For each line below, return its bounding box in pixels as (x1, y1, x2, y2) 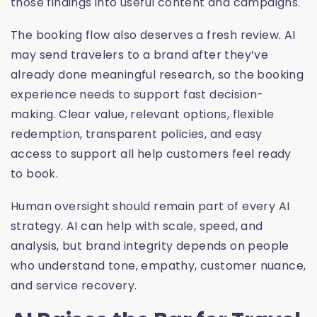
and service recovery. (11, 277, 137, 294)
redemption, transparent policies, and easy (11, 126, 263, 143)
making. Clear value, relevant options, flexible (11, 106, 275, 123)
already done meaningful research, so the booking (11, 67, 304, 83)
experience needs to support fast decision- (11, 86, 264, 103)
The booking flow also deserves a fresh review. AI (11, 27, 296, 44)
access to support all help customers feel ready (11, 146, 292, 163)
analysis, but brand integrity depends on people (11, 238, 289, 255)
